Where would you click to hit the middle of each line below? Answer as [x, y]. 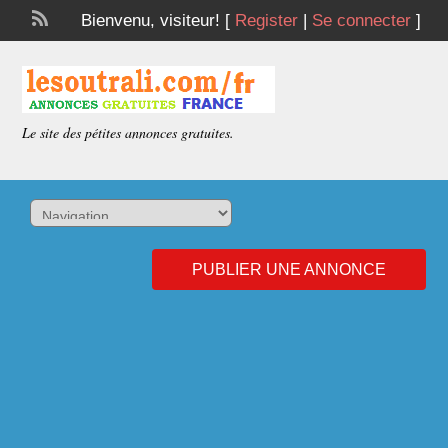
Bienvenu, [120, 20]
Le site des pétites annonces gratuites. [128, 132]
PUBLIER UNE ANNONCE [288, 269]
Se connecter [361, 20]
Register [266, 20]
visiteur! [189, 20]
